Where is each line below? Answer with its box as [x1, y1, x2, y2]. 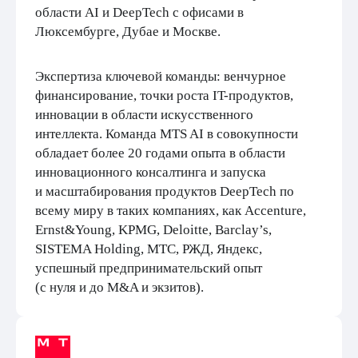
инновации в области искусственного [35, 107, 253, 122]
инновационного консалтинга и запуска [35, 165, 266, 180]
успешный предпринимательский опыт [35, 261, 262, 276]
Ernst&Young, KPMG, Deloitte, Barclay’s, [35, 222, 272, 237]
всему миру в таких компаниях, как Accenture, [35, 203, 306, 218]
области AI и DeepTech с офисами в [35, 5, 244, 20]
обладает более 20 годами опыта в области [35, 145, 285, 161]
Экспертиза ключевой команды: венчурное [35, 69, 286, 84]
